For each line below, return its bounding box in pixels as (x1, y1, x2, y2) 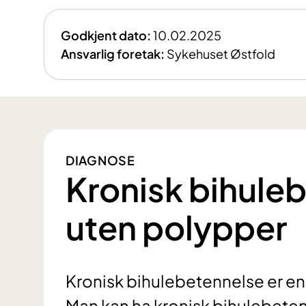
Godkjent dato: (61, 27, 151, 44)
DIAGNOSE (66, 152, 135, 169)
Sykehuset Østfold (167, 46, 275, 62)
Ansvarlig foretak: (61, 46, 165, 62)
